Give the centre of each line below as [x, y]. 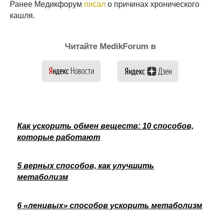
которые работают [59, 137]
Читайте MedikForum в [110, 46]
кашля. [22, 15]
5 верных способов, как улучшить [86, 165]
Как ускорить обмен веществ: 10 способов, [105, 126]
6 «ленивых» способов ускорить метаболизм [110, 205]
